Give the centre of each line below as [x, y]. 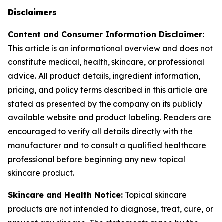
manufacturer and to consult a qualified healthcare [107, 145]
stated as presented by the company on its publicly [105, 104]
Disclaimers [32, 12]
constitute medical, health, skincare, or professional [106, 62]
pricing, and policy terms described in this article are [108, 90]
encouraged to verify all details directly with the [100, 131]
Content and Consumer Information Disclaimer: [106, 34]
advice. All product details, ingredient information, [104, 76]
